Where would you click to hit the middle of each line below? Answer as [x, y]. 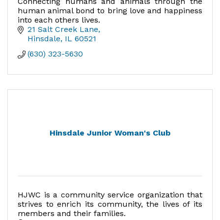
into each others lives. [59, 20]
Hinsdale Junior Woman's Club [110, 133]
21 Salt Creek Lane [63, 29]
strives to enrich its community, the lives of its [110, 204]
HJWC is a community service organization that [110, 195]
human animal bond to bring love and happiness [110, 11]
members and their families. [72, 214]
